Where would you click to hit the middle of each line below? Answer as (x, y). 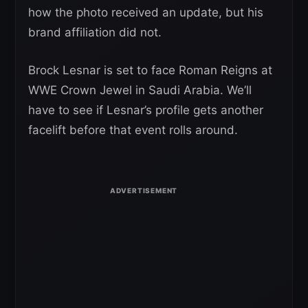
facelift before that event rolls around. (133, 130)
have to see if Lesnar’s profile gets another (146, 110)
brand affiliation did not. (95, 32)
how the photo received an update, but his (146, 12)
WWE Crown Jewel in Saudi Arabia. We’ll (140, 90)
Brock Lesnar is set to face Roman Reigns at (150, 70)
